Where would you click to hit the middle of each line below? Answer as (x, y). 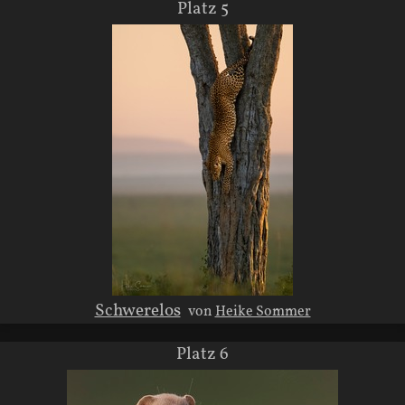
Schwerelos (137, 311)
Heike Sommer (263, 312)
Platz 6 (202, 354)
